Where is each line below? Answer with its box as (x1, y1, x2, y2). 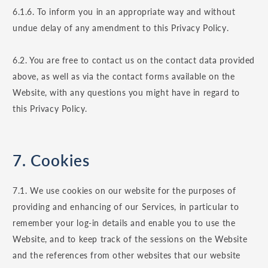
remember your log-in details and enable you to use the (13, 218, 236, 229)
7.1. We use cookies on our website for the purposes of (13, 185, 236, 196)
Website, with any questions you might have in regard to (13, 87, 240, 98)
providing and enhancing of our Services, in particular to (13, 202, 239, 212)
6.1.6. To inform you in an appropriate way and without (13, 7, 236, 17)
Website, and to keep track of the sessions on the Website (13, 234, 248, 245)
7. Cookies (13, 151, 90, 170)
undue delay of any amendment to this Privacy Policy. (13, 23, 229, 33)
